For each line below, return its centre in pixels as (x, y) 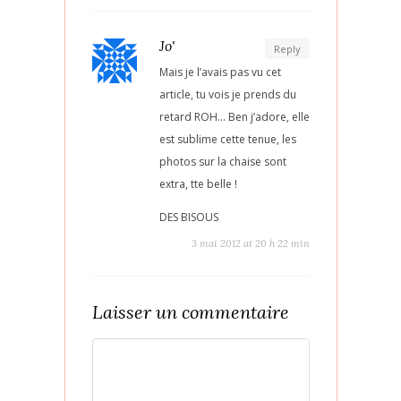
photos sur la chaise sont (222, 161)
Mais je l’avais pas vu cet (220, 72)
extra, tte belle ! (198, 183)
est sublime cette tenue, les (227, 139)
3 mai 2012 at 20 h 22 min (250, 243)
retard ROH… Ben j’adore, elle (234, 116)
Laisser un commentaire (190, 311)
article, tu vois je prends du (227, 94)
